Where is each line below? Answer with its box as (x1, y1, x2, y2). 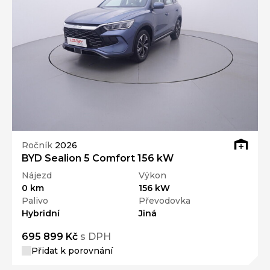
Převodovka (139, 195, 190, 207)
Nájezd (22, 170, 52, 181)
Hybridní (22, 208, 60, 219)
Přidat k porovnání (31, 245, 113, 257)
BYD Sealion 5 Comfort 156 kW (22, 152, 174, 165)
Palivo (22, 195, 48, 207)
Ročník (22, 139, 55, 151)
